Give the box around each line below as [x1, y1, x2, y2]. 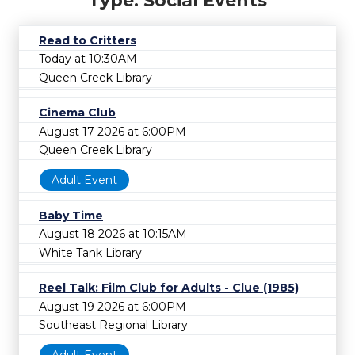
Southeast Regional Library [39, 318, 188, 333]
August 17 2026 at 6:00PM [39, 124, 186, 139]
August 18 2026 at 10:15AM [39, 227, 187, 242]
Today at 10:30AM [39, 52, 137, 67]
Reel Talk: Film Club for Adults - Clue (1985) [39, 281, 299, 295]
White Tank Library [39, 245, 142, 260]
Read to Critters [39, 32, 136, 48]
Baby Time [39, 208, 103, 223]
